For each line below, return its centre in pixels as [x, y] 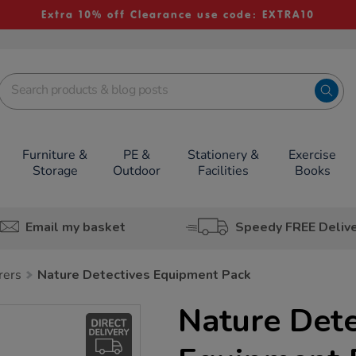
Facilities [223, 171]
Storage [55, 171]
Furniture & [55, 155]
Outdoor [137, 171]
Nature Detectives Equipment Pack [144, 275]
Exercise [313, 155]
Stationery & [223, 155]
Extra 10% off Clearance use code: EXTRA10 [178, 15]
